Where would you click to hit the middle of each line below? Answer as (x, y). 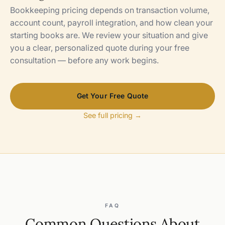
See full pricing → (113, 115)
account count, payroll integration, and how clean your (111, 22)
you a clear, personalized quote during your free (100, 47)
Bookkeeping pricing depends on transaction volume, (110, 10)
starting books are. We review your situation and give (109, 35)
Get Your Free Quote (113, 96)
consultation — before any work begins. (84, 60)
